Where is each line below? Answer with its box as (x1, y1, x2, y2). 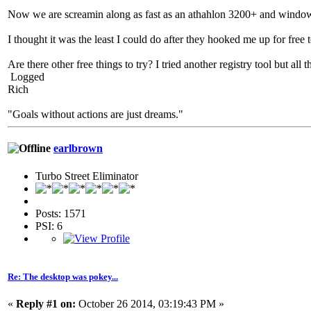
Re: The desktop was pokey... (8, 271, 118, 282)
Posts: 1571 (35, 207, 86, 219)
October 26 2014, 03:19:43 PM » (76, 297, 224, 310)
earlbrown (53, 142, 103, 155)
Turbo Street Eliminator (35, 169, 138, 182)
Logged (8, 71, 44, 83)
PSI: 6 (35, 219, 62, 232)
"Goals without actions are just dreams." (8, 108, 183, 120)
